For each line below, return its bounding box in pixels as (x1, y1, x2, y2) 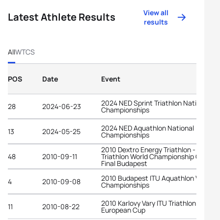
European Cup (101, 205, 145, 215)
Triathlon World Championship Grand (101, 151, 215, 161)
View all (143, 8, 169, 17)
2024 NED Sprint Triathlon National (101, 98, 210, 108)
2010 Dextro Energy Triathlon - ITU (101, 144, 207, 154)
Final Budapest (101, 158, 147, 168)
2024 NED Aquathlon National (101, 123, 194, 133)
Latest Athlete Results (8, 10, 115, 24)
